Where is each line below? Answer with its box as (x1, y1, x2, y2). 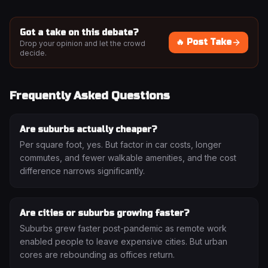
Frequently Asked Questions (10, 89, 170, 102)
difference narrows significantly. (20, 166, 145, 176)
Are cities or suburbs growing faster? (20, 208, 190, 218)
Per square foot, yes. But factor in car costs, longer (20, 139, 221, 150)
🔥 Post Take (176, 37, 232, 47)
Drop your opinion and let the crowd (20, 39, 145, 48)
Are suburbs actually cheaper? (20, 124, 157, 135)
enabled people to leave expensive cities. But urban (20, 236, 227, 246)
